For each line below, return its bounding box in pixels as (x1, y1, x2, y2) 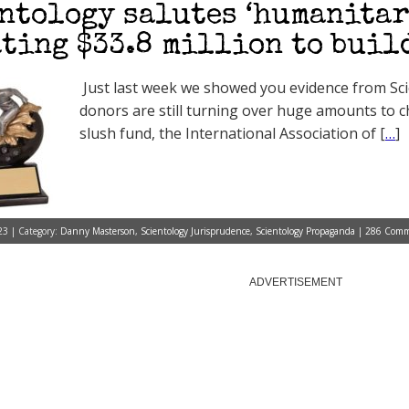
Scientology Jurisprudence (141, 225, 250, 237)
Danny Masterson (60, 225, 135, 237)
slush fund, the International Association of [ (79, 123, 385, 143)
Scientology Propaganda (256, 225, 355, 237)
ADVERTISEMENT (249, 276, 342, 288)
